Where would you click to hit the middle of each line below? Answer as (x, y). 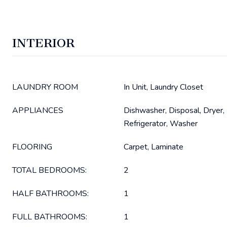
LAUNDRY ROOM (45, 87)
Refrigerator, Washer (161, 124)
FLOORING (32, 147)
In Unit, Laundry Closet (163, 87)
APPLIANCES (38, 110)
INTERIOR (43, 43)
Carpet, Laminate (154, 147)
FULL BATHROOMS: (50, 217)
